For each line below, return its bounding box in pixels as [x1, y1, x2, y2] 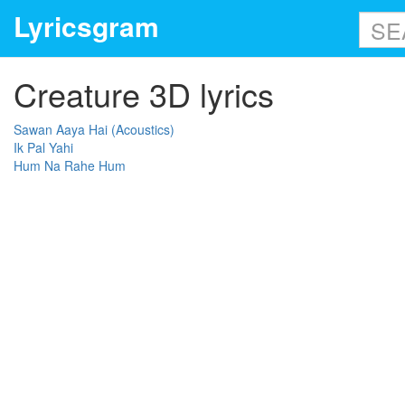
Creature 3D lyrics [14, 71, 274, 117]
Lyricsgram [14, 6, 159, 45]
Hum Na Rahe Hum [14, 156, 126, 174]
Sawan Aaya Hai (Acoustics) [14, 120, 174, 138]
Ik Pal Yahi [14, 138, 73, 156]
